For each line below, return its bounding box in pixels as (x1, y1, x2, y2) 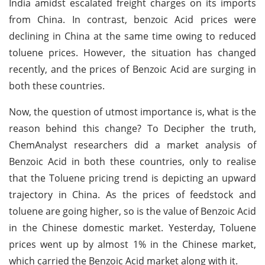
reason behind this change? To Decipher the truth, (9, 121, 256, 135)
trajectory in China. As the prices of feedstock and (9, 188, 256, 201)
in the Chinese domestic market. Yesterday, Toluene (9, 221, 256, 234)
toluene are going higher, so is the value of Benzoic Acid (9, 204, 256, 218)
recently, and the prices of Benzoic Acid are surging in (9, 62, 256, 76)
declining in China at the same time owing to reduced (9, 29, 256, 43)
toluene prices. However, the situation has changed (9, 46, 256, 59)
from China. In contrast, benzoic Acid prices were (9, 12, 256, 26)
